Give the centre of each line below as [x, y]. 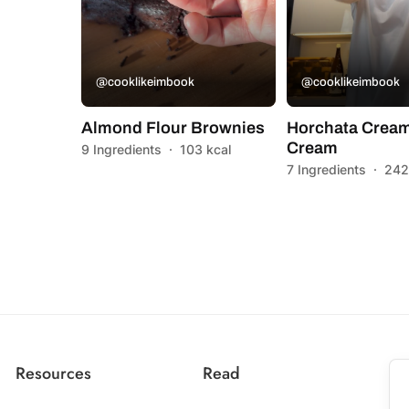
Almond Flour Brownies [173, 127]
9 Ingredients [121, 149]
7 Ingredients [327, 169]
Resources [54, 373]
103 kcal [205, 149]
